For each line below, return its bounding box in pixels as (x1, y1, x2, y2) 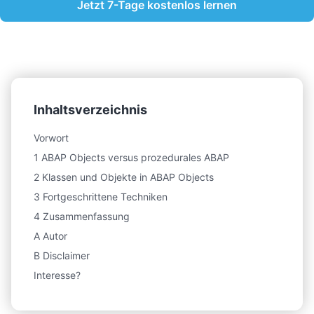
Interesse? (34, 268, 81, 281)
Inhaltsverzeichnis (34, 102, 147, 117)
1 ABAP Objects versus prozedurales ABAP (34, 151, 229, 163)
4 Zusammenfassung (34, 210, 130, 222)
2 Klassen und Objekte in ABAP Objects (34, 170, 214, 183)
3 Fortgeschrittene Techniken (34, 190, 168, 203)
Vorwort (34, 131, 69, 144)
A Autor (34, 229, 67, 242)
